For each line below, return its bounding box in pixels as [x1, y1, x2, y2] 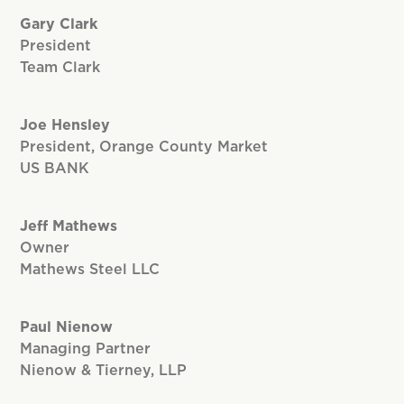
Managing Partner [20, 342, 151, 357]
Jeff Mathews [20, 219, 118, 234]
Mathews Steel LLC [20, 262, 161, 278]
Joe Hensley [20, 118, 111, 133]
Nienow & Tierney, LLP [20, 363, 188, 379]
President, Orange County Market [20, 140, 269, 155]
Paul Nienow [20, 320, 114, 335]
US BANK [20, 161, 90, 177]
